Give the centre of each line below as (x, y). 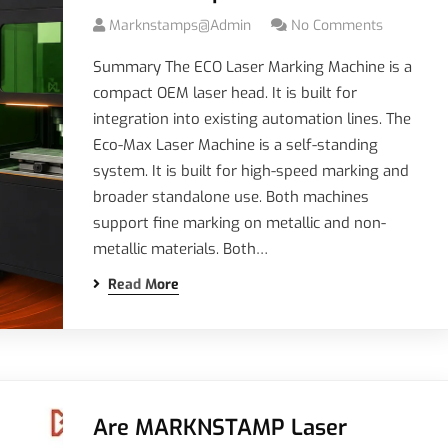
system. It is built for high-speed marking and (250, 171)
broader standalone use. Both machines (230, 197)
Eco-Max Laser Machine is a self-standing (235, 145)
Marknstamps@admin (179, 25)
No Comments (336, 25)
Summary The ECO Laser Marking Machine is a (252, 67)
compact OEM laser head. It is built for (224, 93)
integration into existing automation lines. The (251, 119)
